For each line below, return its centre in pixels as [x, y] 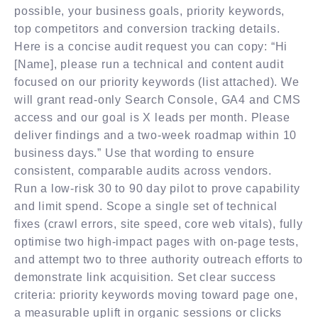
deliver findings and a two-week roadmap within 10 [156, 135]
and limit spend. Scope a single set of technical [146, 206]
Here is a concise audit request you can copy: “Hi [151, 46]
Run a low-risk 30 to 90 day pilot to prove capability [157, 188]
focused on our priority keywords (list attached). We [157, 82]
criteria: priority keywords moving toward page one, [156, 295]
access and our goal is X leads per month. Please [152, 117]
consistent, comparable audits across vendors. [143, 170]
